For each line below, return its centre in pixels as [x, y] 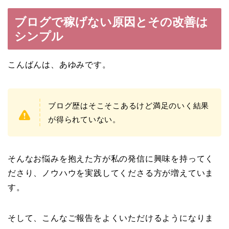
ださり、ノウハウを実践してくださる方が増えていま [111, 173]
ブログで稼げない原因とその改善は [111, 22]
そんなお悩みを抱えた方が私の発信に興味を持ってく [111, 159]
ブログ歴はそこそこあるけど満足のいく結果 [129, 106]
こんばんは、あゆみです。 [59, 65]
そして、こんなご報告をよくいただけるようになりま [111, 218]
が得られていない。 [84, 120]
